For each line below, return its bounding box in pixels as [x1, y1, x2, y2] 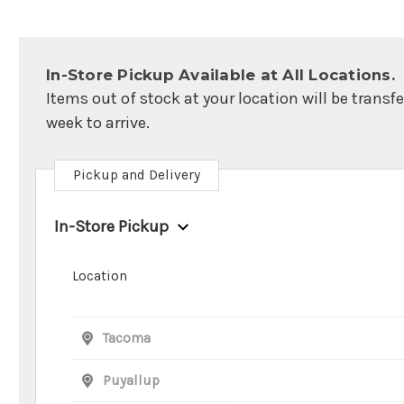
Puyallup [103, 372, 160, 389]
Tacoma [103, 329, 151, 346]
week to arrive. [46, 113, 150, 133]
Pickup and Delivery [73, 167, 200, 184]
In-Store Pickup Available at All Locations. [46, 66, 395, 85]
